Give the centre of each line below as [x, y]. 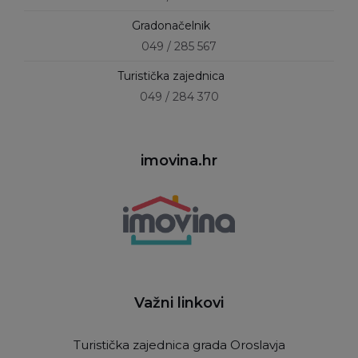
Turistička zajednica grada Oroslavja [179, 344]
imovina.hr [179, 161]
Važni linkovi [179, 302]
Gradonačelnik [171, 26]
